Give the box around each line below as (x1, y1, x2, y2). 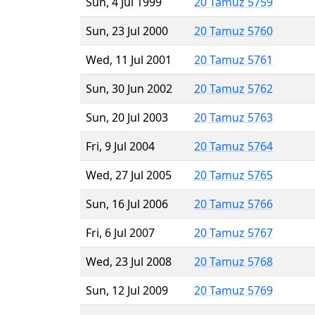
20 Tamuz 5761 (194, 51, 273, 67)
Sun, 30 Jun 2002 (86, 80, 172, 96)
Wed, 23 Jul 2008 (86, 253, 172, 269)
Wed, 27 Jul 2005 (86, 167, 172, 183)
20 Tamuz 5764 (194, 138, 273, 154)
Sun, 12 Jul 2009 (86, 282, 168, 298)
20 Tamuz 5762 (194, 80, 273, 96)
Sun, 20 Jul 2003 (86, 109, 168, 125)
